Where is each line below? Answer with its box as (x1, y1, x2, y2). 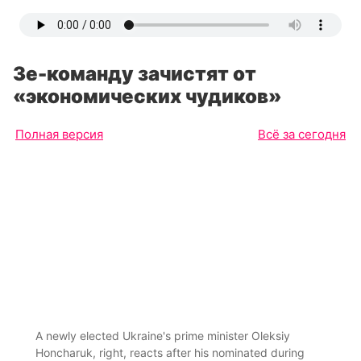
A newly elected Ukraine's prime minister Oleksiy (35, 328, 290, 342)
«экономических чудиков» (13, 85, 282, 108)
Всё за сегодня (258, 127, 346, 142)
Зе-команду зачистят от (13, 62, 256, 85)
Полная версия (15, 127, 103, 142)
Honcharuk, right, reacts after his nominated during (35, 345, 305, 359)
